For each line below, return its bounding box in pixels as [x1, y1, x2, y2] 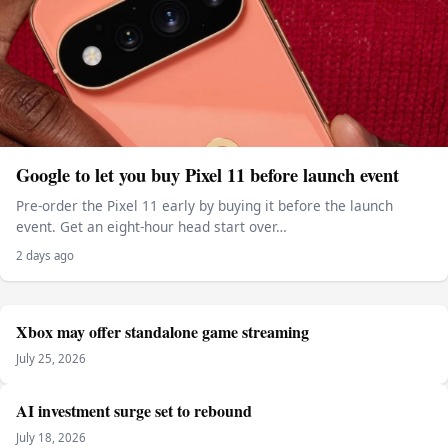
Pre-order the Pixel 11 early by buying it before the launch [16, 196, 393, 216]
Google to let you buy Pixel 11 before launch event [16, 161, 399, 189]
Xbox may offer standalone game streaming [16, 319, 309, 343]
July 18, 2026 [16, 429, 86, 445]
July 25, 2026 [16, 350, 86, 366]
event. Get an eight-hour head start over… [16, 217, 287, 237]
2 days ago [16, 247, 74, 263]
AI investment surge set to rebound [16, 398, 252, 422]
